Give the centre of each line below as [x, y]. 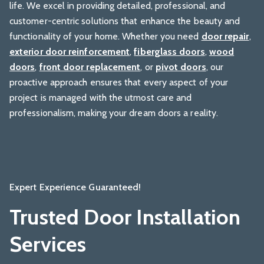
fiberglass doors [169, 51]
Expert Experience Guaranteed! [75, 187]
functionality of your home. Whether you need [105, 36]
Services [48, 244]
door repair [225, 36]
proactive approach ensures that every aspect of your [119, 82]
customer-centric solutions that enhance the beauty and [125, 21]
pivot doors [181, 67]
